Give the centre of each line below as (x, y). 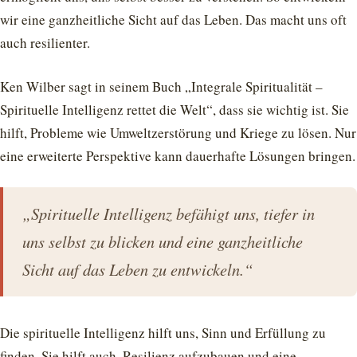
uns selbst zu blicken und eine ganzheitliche (163, 242)
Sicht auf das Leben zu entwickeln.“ (137, 270)
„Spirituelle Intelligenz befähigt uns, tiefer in (169, 214)
